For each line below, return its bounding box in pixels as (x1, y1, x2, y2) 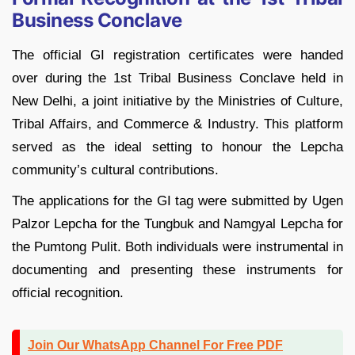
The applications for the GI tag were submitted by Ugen (12, 193, 343, 209)
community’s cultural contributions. (12, 162, 219, 178)
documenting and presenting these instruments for (12, 262, 343, 278)
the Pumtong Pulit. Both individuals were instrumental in (12, 239, 343, 255)
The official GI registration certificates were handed (12, 48, 343, 63)
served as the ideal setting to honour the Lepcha (12, 139, 343, 155)
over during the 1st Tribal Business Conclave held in (12, 71, 343, 86)
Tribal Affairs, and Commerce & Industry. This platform (12, 116, 343, 132)
